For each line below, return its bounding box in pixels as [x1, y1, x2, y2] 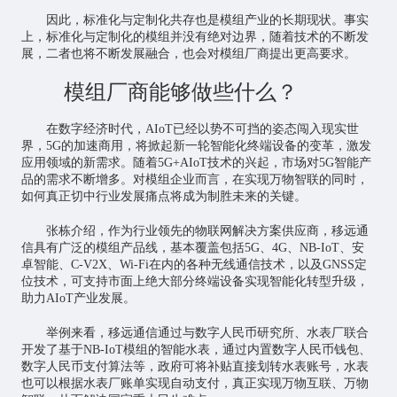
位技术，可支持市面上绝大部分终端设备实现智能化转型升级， [20, 275, 369, 289]
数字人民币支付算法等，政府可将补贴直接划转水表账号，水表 [20, 360, 369, 374]
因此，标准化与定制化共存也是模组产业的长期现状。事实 [45, 13, 369, 27]
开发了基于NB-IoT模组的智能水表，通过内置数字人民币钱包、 [20, 343, 371, 357]
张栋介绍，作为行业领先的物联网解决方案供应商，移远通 [45, 224, 369, 238]
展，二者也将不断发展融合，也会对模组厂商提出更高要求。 [20, 47, 356, 61]
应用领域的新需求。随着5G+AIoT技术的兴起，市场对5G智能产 [20, 156, 371, 170]
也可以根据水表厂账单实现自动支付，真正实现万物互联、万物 [20, 377, 369, 391]
